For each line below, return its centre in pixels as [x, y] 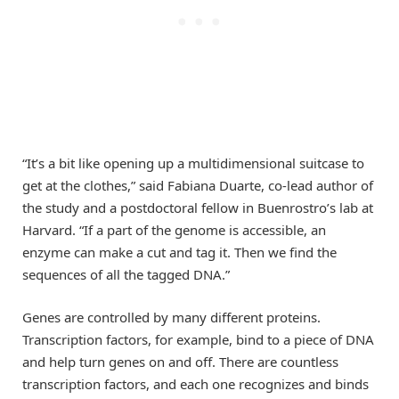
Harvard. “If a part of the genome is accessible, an [174, 229]
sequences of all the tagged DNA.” [126, 274]
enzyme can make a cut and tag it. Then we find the [179, 252]
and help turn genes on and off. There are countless [180, 361]
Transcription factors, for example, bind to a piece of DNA [198, 339]
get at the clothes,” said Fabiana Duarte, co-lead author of [198, 185]
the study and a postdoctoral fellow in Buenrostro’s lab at [198, 207]
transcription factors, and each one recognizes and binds [195, 383]
